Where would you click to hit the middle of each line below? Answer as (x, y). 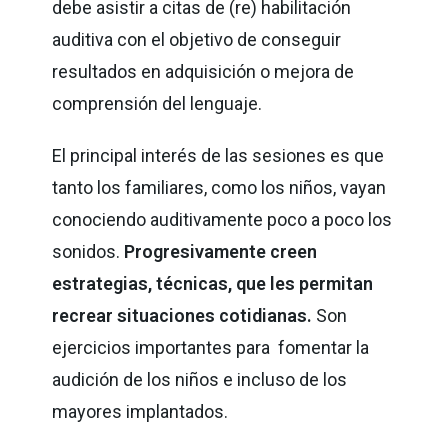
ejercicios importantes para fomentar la (211, 347)
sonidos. (88, 251)
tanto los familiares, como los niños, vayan (221, 187)
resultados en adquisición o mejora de (203, 71)
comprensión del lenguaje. (157, 103)
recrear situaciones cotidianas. (184, 315)
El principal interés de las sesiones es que (218, 155)
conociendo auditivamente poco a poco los (222, 219)
